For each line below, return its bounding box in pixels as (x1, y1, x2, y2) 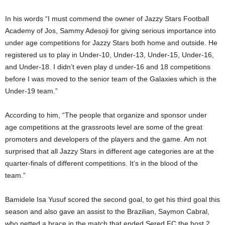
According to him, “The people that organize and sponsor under (5, 110, 207, 119)
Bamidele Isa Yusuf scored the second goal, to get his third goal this (5, 195, 220, 203)
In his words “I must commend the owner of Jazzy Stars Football (5, 14, 209, 23)
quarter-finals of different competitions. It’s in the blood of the (5, 159, 198, 167)
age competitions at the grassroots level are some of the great (5, 123, 202, 131)
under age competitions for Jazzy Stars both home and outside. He (5, 38, 217, 47)
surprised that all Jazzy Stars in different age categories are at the (5, 147, 214, 155)
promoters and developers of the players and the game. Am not (5, 135, 206, 143)
